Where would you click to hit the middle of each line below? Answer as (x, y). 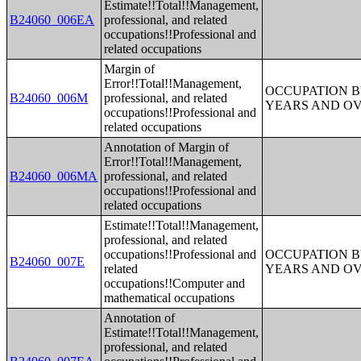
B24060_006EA (52, 20)
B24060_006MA (54, 176)
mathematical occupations (170, 298)
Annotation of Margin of (167, 147)
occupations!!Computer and (175, 283)
